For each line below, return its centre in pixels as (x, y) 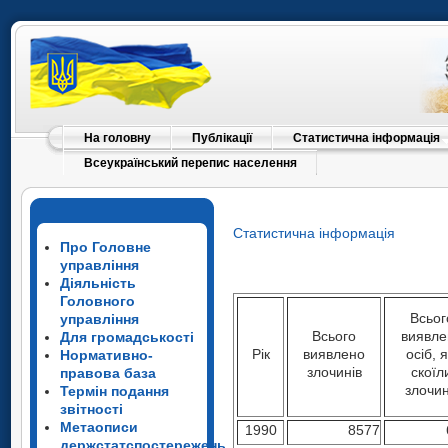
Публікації (222, 138)
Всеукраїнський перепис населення (190, 163)
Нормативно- (106, 355)
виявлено (334, 354)
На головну (117, 138)
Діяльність (98, 283)
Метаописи (99, 427)
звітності (91, 409)
